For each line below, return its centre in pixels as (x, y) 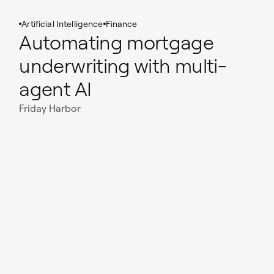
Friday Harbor (50, 108)
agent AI (55, 88)
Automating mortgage (117, 42)
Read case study (56, 158)
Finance (121, 24)
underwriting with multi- (123, 65)
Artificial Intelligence (62, 24)
